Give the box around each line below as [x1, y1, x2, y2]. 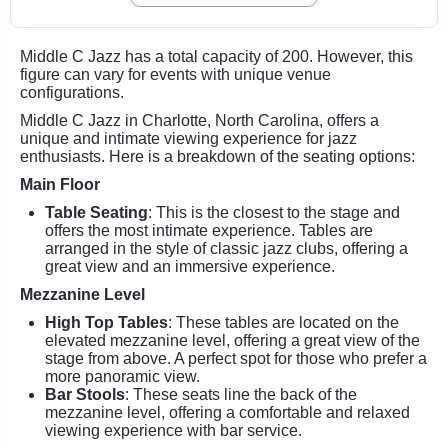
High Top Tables [45, 314, 168, 331]
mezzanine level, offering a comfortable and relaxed [45, 404, 410, 421]
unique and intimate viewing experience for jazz [20, 130, 357, 147]
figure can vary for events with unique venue [20, 66, 331, 83]
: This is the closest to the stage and [148, 204, 400, 221]
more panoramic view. [45, 368, 200, 385]
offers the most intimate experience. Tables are [45, 222, 373, 239]
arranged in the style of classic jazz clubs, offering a [45, 240, 408, 257]
